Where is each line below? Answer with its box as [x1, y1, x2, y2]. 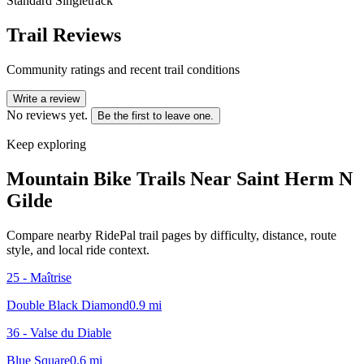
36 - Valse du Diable [6, 325, 111, 340]
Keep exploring [6, 136, 86, 151]
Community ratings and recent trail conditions [6, 62, 240, 76]
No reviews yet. [6, 107, 88, 122]
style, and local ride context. [6, 242, 149, 257]
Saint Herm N [236, 167, 353, 189]
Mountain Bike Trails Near [6, 167, 236, 189]
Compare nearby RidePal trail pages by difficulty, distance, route [6, 227, 336, 242]
